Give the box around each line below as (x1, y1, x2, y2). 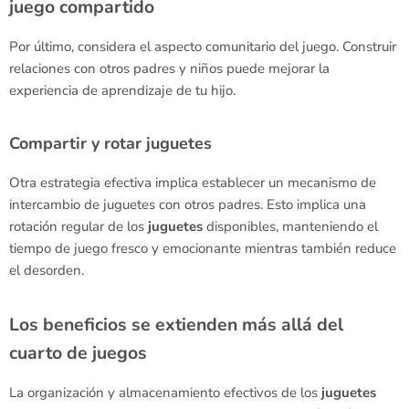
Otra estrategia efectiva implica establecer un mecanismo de (9, 173, 376, 192)
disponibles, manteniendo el (203, 217, 378, 236)
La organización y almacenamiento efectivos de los (9, 383, 321, 402)
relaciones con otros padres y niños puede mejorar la (9, 59, 330, 78)
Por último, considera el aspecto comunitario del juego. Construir (9, 37, 396, 56)
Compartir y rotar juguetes (9, 132, 212, 154)
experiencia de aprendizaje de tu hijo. (9, 81, 236, 100)
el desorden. (9, 261, 84, 279)
